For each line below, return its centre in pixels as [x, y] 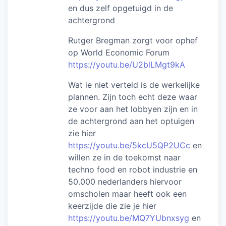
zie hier [82, 133]
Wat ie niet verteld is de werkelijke [134, 84]
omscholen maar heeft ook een [127, 193]
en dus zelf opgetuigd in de [121, 8]
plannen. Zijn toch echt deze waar [133, 97]
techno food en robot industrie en [133, 169]
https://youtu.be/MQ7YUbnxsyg [129, 218]
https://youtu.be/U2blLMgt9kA [127, 64]
